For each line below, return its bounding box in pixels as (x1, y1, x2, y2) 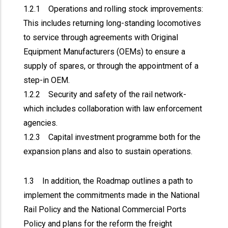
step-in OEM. (23, 75, 70, 85)
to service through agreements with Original (23, 33, 179, 42)
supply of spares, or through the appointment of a (23, 61, 199, 71)
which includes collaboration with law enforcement (23, 104, 203, 113)
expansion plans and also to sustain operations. (23, 147, 193, 156)
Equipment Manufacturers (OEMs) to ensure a (23, 47, 186, 56)
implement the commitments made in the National (23, 190, 200, 200)
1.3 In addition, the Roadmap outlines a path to (23, 176, 193, 186)
